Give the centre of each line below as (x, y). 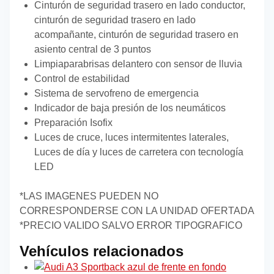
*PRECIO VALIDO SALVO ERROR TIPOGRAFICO (131, 226)
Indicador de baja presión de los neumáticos (130, 108)
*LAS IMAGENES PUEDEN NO (89, 196)
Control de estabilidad (82, 79)
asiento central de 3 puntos (93, 50)
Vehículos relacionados (102, 251)
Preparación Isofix (73, 123)
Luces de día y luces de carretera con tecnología (139, 152)
